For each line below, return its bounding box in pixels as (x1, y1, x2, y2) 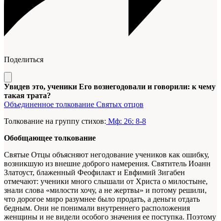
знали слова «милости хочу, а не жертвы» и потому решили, (4, 186, 207, 195)
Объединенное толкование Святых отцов (4, 100, 144, 109)
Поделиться (4, 55, 43, 64)
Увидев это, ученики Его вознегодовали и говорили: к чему (4, 82, 216, 91)
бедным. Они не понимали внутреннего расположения (4, 204, 190, 213)
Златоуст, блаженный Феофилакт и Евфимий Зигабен (4, 168, 185, 177)
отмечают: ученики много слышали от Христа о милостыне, (4, 177, 208, 186)
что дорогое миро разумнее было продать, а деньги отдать (4, 195, 200, 204)
